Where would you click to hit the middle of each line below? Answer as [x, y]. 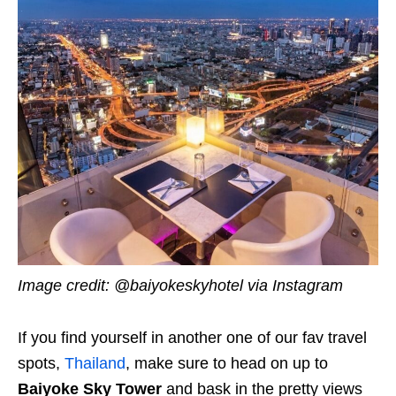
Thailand [95, 364]
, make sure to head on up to [227, 364]
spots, [41, 364]
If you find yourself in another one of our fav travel [192, 338]
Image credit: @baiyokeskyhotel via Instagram [180, 286]
